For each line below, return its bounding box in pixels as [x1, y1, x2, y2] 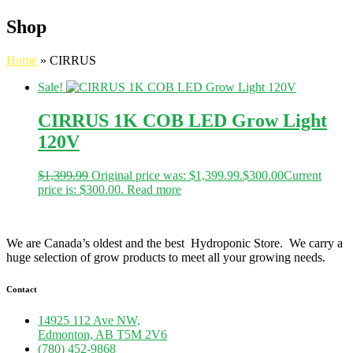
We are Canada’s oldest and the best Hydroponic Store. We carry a [6, 236, 343, 250]
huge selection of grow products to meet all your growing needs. [6, 250, 325, 264]
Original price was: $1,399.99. [91, 168, 243, 182]
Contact [6, 284, 37, 294]
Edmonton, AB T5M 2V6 [38, 327, 167, 341]
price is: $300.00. [38, 182, 124, 196]
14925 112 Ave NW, [38, 313, 140, 327]
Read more [127, 182, 181, 196]
